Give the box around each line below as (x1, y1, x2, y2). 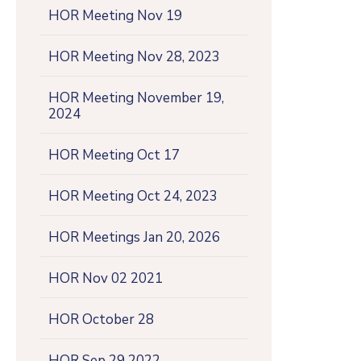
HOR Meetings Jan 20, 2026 (48, 227, 220, 247)
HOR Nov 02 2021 (48, 268, 163, 288)
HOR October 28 (48, 309, 154, 329)
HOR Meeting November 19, (48, 88, 224, 107)
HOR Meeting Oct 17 (48, 145, 180, 164)
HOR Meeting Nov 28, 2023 (48, 47, 220, 66)
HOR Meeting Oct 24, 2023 (48, 186, 218, 205)
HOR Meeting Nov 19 (48, 6, 182, 25)
